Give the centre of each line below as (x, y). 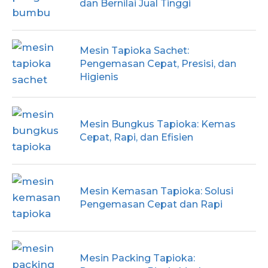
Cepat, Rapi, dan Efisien (137, 137)
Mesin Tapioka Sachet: (135, 50)
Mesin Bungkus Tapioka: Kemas (158, 124)
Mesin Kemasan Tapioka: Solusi (157, 191)
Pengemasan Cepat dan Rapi (151, 204)
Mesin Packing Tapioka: (138, 258)
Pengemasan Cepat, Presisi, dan (158, 63)
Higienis (99, 77)
